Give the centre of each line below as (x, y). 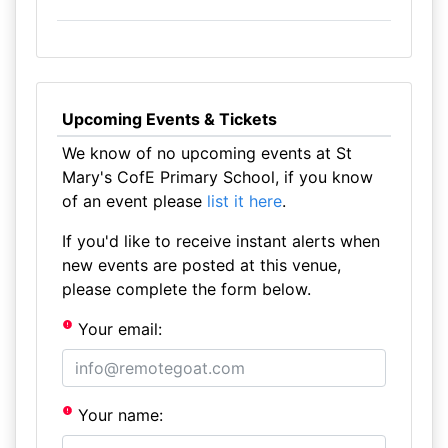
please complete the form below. (186, 289)
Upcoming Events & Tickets (169, 119)
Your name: (118, 415)
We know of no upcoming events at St (206, 153)
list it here (244, 201)
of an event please (134, 201)
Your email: (118, 329)
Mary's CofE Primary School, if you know (217, 177)
